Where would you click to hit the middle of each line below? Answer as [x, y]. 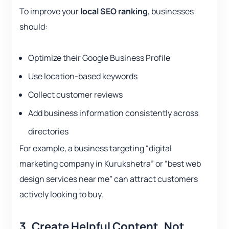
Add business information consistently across [113, 113]
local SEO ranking [114, 12]
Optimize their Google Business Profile [99, 58]
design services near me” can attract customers [109, 179]
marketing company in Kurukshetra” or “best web [110, 164]
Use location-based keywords [83, 76]
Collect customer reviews [75, 95]
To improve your [50, 12]
